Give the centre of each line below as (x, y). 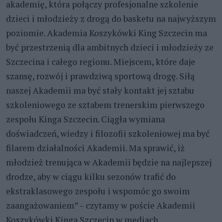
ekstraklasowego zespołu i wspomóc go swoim (98, 191)
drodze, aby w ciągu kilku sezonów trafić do (91, 176)
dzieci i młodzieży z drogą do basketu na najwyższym (111, 18)
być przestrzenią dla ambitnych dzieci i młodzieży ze (110, 47)
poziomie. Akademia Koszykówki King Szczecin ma (107, 33)
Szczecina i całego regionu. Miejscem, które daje (101, 61)
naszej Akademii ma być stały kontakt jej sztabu (100, 90)
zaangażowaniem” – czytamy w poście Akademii (101, 205)
